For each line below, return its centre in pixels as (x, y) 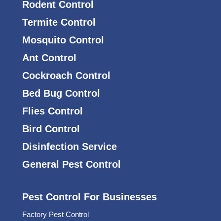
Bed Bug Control (61, 93)
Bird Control (51, 129)
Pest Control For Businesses (89, 197)
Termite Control (59, 22)
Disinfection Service (69, 146)
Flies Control (52, 111)
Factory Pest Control (55, 214)
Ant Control (49, 57)
